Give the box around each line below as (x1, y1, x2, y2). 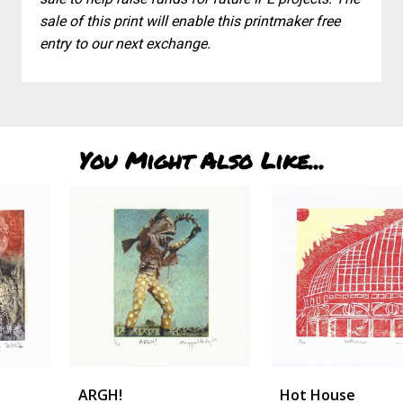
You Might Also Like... (78, 144, 325, 176)
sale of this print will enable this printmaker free (40, 13, 340, 30)
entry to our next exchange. (40, 35, 210, 52)
